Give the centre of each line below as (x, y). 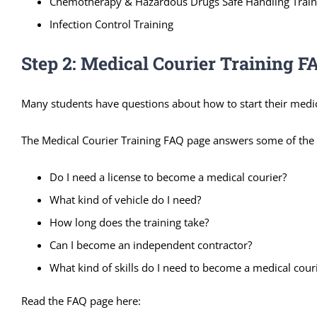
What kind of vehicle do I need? (125, 199)
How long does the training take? (129, 222)
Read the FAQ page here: (81, 300)
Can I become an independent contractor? (151, 244)
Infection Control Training (111, 24)
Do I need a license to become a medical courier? (168, 177)
